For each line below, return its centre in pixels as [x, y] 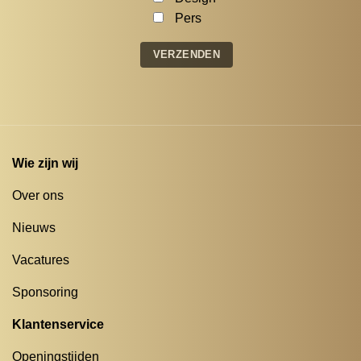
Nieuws [34, 227]
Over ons [38, 195]
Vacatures [41, 259]
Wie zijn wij [45, 163]
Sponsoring [45, 292]
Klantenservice [58, 324]
